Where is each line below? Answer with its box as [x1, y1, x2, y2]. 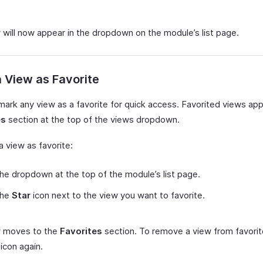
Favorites [60, 225, 102, 237]
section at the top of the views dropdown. [6, 114, 180, 125]
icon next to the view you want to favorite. [31, 190, 205, 201]
